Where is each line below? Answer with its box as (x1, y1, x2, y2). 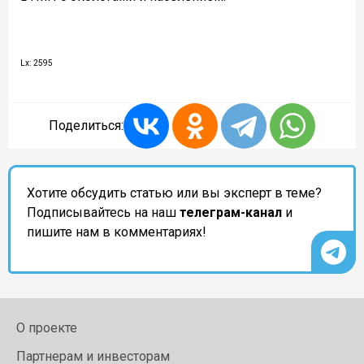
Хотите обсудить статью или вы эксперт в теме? (27, 185, 322, 201)
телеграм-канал (180, 205, 282, 221)
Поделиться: (49, 118, 123, 134)
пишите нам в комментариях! (27, 224, 206, 240)
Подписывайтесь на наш (27, 205, 180, 221)
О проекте (16, 320, 77, 336)
